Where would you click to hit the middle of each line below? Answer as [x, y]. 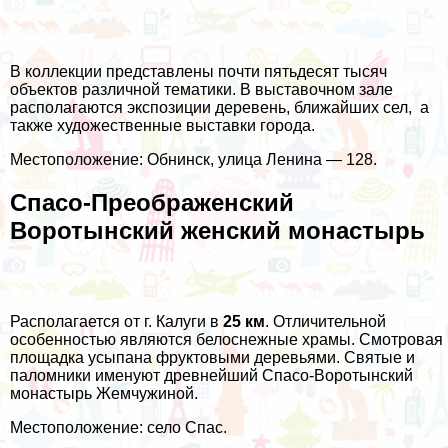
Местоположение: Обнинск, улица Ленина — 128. [193, 159]
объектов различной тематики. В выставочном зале [201, 89]
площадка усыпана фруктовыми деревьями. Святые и [212, 357]
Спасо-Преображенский [152, 202]
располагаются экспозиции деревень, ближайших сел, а [219, 107]
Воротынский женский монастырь [217, 230]
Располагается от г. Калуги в [116, 321]
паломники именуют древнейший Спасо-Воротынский [211, 375]
